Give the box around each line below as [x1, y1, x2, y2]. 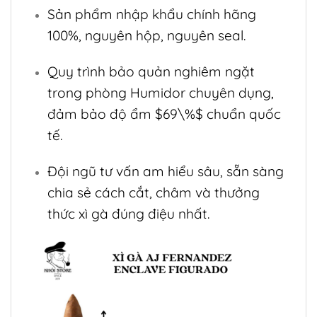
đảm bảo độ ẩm [47, 105, 155, 123]
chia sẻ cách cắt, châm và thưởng [47, 183, 260, 201]
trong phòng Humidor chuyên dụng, [47, 84, 274, 102]
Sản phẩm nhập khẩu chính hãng [47, 6, 256, 23]
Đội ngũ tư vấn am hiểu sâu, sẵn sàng [47, 162, 284, 180]
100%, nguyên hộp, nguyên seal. [47, 27, 246, 45]
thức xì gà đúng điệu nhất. [47, 204, 209, 222]
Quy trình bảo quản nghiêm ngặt [47, 63, 255, 81]
